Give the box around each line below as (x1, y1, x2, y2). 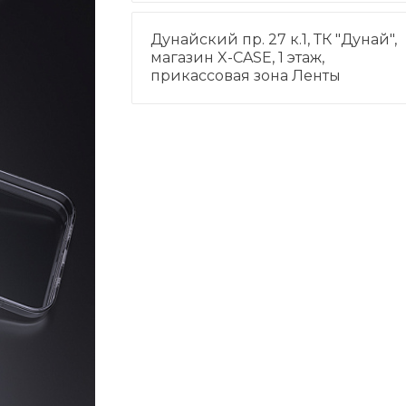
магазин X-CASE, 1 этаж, (150, 49, 324, 66)
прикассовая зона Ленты (150, 67, 341, 84)
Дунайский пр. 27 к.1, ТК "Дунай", (150, 31, 397, 48)
